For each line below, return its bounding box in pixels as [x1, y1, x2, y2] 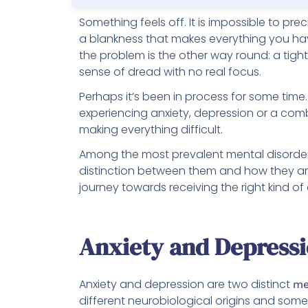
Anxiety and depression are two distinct [79, 276, 293, 292]
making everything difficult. [79, 122, 223, 137]
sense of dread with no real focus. [79, 64, 261, 80]
